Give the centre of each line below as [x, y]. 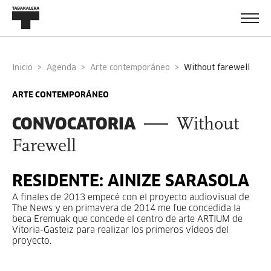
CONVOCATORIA [74, 124]
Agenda [64, 68]
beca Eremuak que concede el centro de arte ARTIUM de [127, 220]
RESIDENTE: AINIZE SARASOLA [131, 182]
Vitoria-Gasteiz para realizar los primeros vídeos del [120, 230]
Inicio [24, 68]
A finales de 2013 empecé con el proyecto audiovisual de [131, 198]
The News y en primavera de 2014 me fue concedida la [126, 209]
